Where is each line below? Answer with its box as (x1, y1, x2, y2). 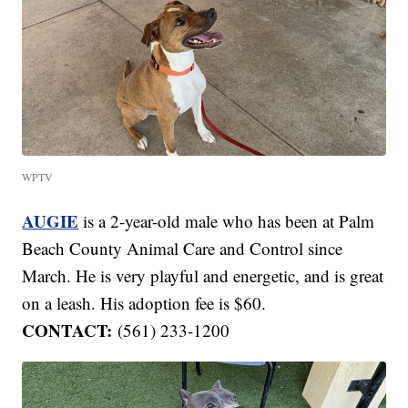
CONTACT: (22, 317, 118, 342)
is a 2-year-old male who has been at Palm (83, 209, 375, 232)
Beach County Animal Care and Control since (22, 236, 343, 260)
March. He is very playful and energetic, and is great (22, 263, 384, 287)
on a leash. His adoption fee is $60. (22, 291, 267, 314)
